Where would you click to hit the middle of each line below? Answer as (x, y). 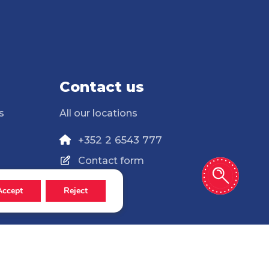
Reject (76, 191)
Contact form (111, 160)
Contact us (101, 86)
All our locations (98, 113)
